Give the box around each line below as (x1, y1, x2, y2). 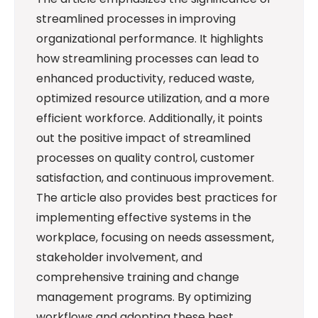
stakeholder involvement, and (36, 249, 202, 266)
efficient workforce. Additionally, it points (36, 110, 263, 127)
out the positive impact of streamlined (36, 130, 251, 147)
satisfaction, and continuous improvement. (36, 170, 274, 187)
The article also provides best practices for (36, 190, 278, 207)
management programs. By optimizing (36, 289, 251, 306)
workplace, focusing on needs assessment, (36, 229, 274, 246)
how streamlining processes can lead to (36, 50, 259, 67)
